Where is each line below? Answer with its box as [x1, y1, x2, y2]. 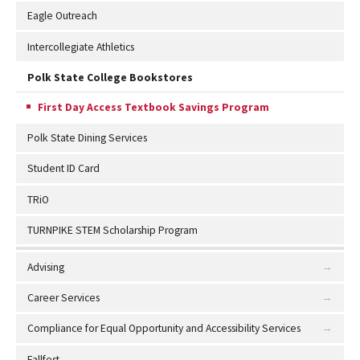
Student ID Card [27, 162, 100, 176]
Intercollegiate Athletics [27, 39, 134, 54]
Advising [27, 260, 64, 274]
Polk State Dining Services [27, 130, 147, 145]
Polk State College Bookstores [27, 71, 193, 85]
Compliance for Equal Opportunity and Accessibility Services [27, 321, 301, 336]
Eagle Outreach [27, 9, 97, 23]
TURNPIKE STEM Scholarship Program [27, 223, 198, 238]
